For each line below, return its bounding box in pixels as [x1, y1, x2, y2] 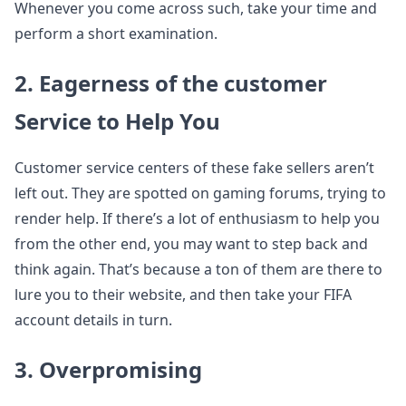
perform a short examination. [14, 24, 217, 43]
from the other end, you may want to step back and [14, 234, 368, 254]
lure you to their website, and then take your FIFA [14, 285, 352, 304]
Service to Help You [14, 106, 220, 136]
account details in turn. [14, 310, 172, 330]
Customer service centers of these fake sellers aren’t [14, 158, 374, 178]
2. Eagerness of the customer [14, 68, 327, 98]
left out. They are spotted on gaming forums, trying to [14, 183, 386, 203]
